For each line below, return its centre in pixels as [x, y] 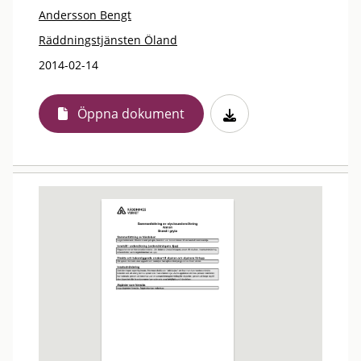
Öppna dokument [131, 114]
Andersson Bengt [85, 15]
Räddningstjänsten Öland [108, 40]
